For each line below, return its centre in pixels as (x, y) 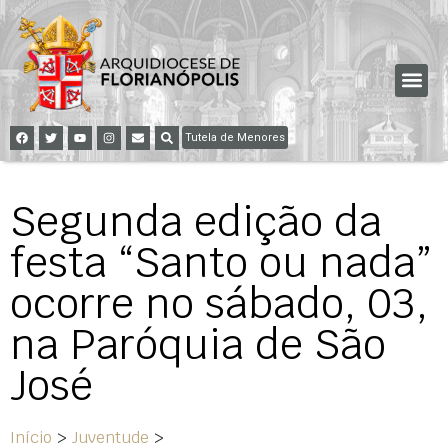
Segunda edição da (196, 221)
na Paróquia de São (198, 344)
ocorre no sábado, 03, (219, 303)
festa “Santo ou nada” (221, 262)
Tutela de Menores (235, 137)
